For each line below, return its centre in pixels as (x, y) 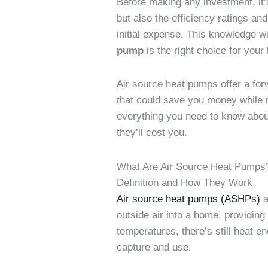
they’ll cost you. (152, 133)
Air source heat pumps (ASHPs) (189, 199)
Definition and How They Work (185, 183)
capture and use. (154, 248)
